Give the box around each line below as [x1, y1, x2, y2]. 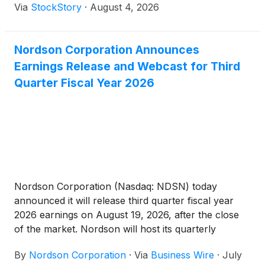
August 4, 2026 [90, 1, 159, 14]
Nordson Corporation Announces [14, 43, 199, 57]
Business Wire [151, 249, 214, 261]
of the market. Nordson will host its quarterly [14, 223, 216, 235]
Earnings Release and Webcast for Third [14, 59, 240, 74]
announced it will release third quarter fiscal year [14, 195, 234, 207]
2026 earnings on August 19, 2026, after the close [14, 209, 239, 221]
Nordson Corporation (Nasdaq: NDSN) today [14, 180, 217, 193]
